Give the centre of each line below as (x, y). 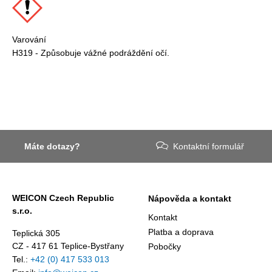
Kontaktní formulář (209, 146)
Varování (29, 39)
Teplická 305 (36, 233)
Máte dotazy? (52, 146)
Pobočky (165, 246)
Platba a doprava (181, 232)
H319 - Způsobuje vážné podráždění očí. (91, 53)
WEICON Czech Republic (63, 198)
